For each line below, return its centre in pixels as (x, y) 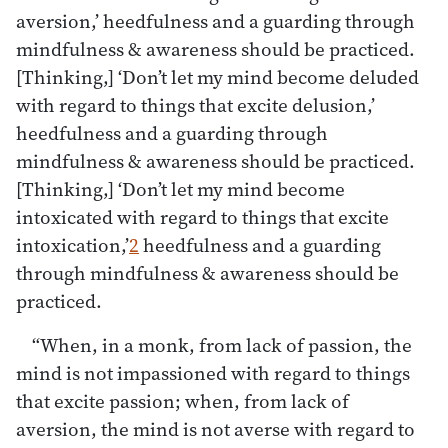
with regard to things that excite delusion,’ (195, 104)
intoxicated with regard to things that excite (202, 216)
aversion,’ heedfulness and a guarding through (215, 20)
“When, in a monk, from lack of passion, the (222, 344)
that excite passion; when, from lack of (182, 400)
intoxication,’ (72, 244)
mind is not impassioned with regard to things (213, 372)
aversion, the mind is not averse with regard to (215, 428)
